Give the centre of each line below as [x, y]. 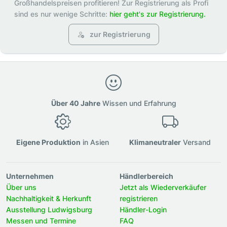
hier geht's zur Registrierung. [158, 14]
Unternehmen [30, 176]
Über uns [21, 187]
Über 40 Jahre [75, 103]
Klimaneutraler [155, 142]
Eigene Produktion [48, 142]
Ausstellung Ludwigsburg [49, 209]
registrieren [139, 198]
